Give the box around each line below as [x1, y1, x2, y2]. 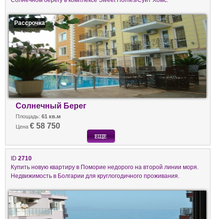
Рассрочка [14, 19, 45, 26]
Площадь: [16, 113, 42, 119]
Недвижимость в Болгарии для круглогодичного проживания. [11, 172, 179, 179]
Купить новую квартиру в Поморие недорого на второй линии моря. [11, 163, 198, 170]
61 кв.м [42, 113, 61, 119]
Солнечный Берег [16, 101, 87, 110]
